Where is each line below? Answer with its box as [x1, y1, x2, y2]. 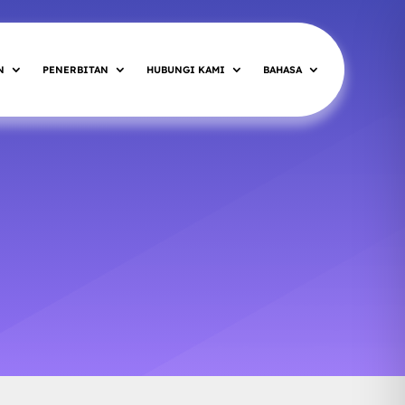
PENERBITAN [42, 63, 108, 76]
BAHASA [262, 63, 302, 76]
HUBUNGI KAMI [146, 63, 225, 76]
